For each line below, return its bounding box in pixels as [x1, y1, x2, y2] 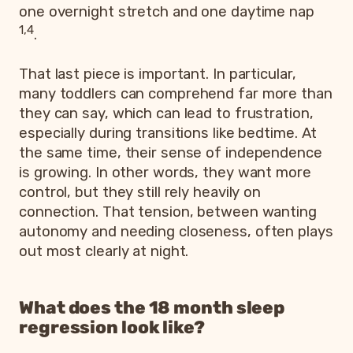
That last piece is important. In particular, [19, 65, 296, 83]
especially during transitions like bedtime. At [19, 124, 318, 142]
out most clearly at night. [19, 243, 189, 260]
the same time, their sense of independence [19, 144, 322, 162]
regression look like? [19, 317, 205, 338]
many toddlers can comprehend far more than [19, 85, 333, 102]
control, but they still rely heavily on [19, 184, 262, 201]
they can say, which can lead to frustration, [19, 105, 314, 122]
